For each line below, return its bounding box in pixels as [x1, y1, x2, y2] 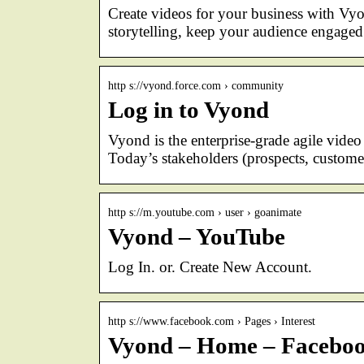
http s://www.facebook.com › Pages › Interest [108, 314, 315, 327]
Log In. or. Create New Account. [108, 258, 312, 275]
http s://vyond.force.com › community [108, 79, 284, 92]
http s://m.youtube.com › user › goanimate [108, 206, 301, 219]
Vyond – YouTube [108, 223, 285, 249]
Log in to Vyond [108, 97, 269, 123]
